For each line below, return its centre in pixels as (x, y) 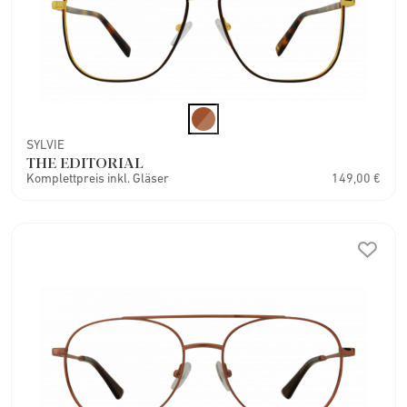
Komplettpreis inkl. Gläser (98, 178)
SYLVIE (45, 144)
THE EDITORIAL (85, 162)
